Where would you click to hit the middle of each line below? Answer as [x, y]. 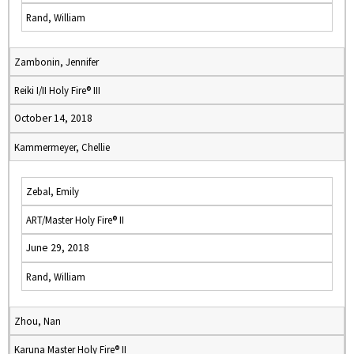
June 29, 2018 [58, 248]
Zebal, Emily [53, 191]
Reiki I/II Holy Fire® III [57, 90]
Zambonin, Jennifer [56, 62]
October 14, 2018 [53, 118]
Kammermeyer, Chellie [62, 147]
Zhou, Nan [38, 321]
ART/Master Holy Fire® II [75, 220]
